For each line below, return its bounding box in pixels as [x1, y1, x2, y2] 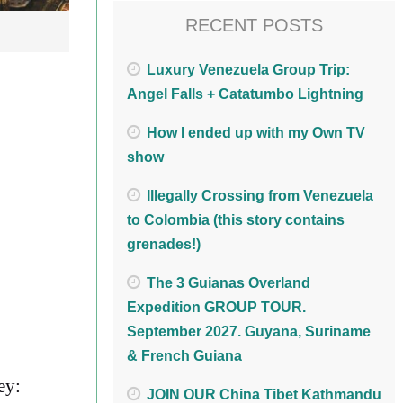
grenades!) [127, 237, 201, 253]
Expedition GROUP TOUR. [127, 300, 306, 316]
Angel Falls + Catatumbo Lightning [127, 86, 363, 103]
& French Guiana [127, 348, 242, 364]
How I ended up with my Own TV [147, 125, 365, 141]
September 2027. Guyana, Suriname [127, 324, 371, 340]
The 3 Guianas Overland [147, 275, 310, 291]
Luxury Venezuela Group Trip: [147, 62, 350, 78]
